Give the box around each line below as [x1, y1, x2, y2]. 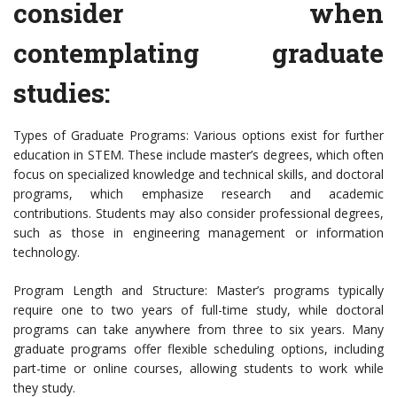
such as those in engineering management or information [13, 224, 384, 242]
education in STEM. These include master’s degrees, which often [13, 146, 384, 164]
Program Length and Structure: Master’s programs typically [13, 282, 384, 300]
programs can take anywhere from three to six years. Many [13, 321, 384, 339]
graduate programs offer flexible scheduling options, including [13, 340, 384, 358]
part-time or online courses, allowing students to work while [13, 360, 384, 378]
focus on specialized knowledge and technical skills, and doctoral [13, 166, 384, 183]
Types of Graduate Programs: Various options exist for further [13, 127, 384, 144]
